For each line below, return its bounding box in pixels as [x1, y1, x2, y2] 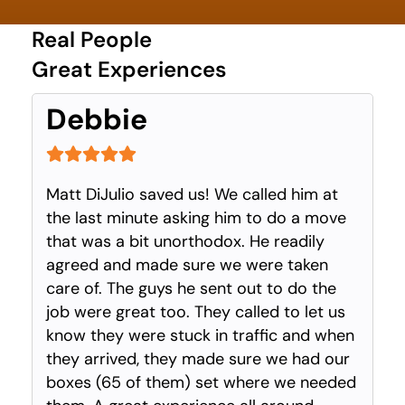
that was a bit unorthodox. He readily [46, 230, 325, 252]
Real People [32, 24, 152, 53]
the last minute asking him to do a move [46, 206, 346, 229]
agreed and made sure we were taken [46, 253, 328, 276]
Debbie [46, 99, 147, 138]
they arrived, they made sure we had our [46, 347, 350, 370]
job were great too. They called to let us [46, 300, 345, 323]
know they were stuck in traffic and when [46, 324, 354, 346]
